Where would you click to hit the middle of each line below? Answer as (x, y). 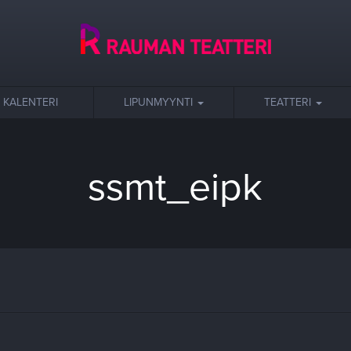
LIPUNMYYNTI (160, 102)
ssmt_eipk (175, 187)
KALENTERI (31, 102)
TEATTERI (289, 102)
